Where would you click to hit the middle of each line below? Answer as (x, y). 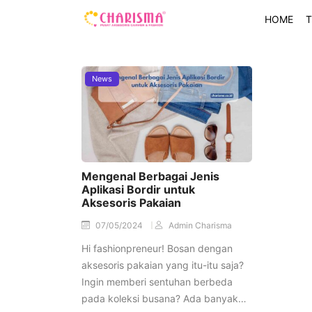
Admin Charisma (200, 225)
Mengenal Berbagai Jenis (150, 176)
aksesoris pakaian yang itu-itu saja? (163, 265)
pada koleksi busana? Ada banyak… (164, 298)
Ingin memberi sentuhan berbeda (157, 281)
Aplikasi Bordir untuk (138, 189)
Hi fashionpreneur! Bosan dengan (157, 248)
